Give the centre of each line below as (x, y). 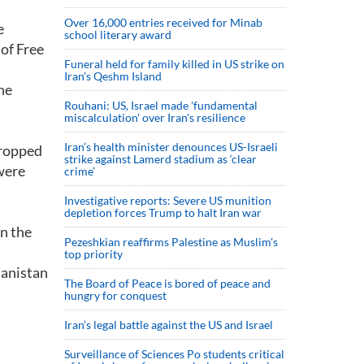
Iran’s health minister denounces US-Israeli (171, 147)
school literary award (118, 35)
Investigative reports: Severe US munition (168, 200)
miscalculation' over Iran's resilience (155, 117)
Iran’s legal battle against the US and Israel (169, 325)
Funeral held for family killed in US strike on (174, 64)
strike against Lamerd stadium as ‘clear (160, 159)
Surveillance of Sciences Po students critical (174, 354)
